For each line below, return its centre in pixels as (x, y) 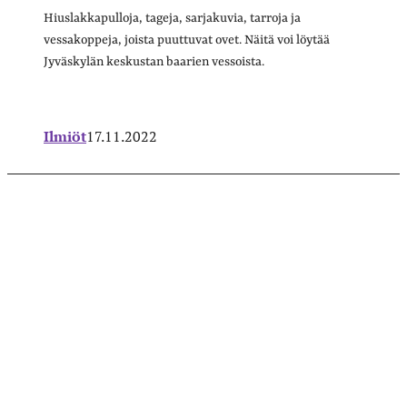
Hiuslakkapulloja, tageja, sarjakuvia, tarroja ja (172, 18)
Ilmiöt (65, 136)
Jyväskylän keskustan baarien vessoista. (154, 61)
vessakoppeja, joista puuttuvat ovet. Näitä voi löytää (187, 40)
